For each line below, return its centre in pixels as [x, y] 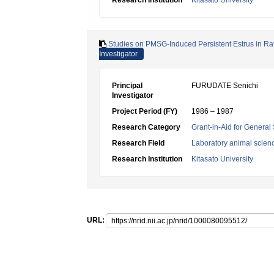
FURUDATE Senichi [225, 86]
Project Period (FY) [145, 111]
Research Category [146, 127]
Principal [127, 86]
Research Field [138, 143]
